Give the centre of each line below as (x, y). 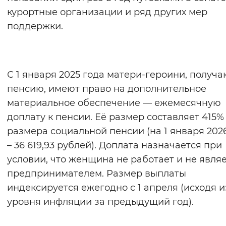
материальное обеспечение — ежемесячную (114, 103)
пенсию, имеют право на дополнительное (107, 89)
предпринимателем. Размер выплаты (97, 174)
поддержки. (35, 26)
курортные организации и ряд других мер (107, 12)
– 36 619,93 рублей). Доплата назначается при (115, 146)
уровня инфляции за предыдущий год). (100, 202)
